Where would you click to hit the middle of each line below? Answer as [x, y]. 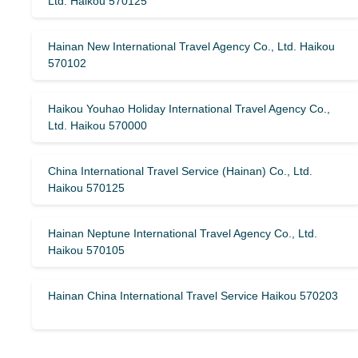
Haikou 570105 [86, 250]
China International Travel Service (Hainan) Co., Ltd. [180, 171]
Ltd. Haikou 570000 [97, 125]
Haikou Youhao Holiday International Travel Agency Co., [189, 109]
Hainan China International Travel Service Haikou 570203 [193, 296]
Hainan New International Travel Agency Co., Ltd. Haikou [191, 46]
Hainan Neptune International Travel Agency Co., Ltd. [183, 233]
